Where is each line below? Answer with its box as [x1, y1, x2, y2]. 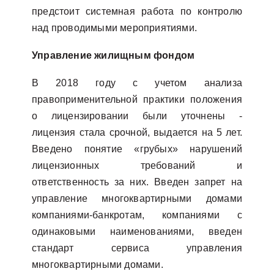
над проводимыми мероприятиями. [32, 23, 197, 33]
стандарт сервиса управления [32, 243, 242, 253]
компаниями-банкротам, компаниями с [32, 210, 242, 220]
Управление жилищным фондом [32, 50, 195, 61]
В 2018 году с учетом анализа [32, 78, 242, 88]
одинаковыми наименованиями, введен [32, 226, 242, 237]
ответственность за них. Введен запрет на [32, 177, 242, 187]
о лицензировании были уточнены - [32, 111, 242, 121]
